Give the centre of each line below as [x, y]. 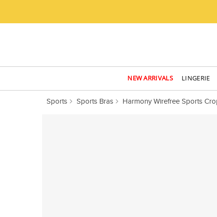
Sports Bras [95, 101]
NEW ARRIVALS [150, 78]
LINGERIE [196, 78]
